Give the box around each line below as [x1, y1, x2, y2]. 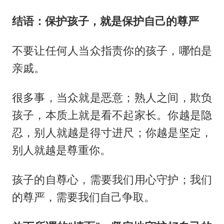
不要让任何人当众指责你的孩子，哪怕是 [11, 43, 212, 57]
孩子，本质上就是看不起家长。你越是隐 [11, 108, 212, 121]
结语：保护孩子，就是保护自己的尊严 [11, 14, 199, 28]
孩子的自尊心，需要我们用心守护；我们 [11, 172, 212, 186]
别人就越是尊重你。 [11, 143, 111, 156]
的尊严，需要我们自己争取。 [11, 190, 155, 203]
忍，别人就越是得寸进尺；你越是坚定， [11, 125, 212, 139]
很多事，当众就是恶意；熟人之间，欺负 [11, 90, 212, 104]
